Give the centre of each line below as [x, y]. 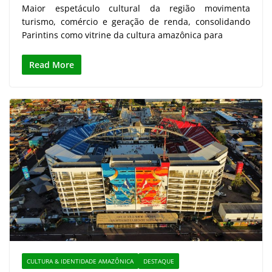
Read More [52, 65]
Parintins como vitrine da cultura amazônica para [122, 35]
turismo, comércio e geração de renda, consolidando [136, 22]
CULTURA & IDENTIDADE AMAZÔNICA [80, 261]
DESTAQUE [159, 261]
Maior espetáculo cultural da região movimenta [136, 8]
